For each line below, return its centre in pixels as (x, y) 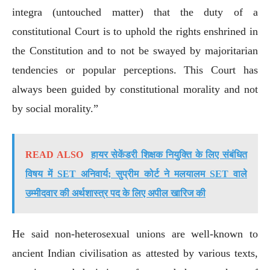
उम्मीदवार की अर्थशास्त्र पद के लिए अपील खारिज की (115, 193)
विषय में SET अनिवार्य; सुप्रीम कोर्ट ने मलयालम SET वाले (136, 174)
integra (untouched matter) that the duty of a (135, 12)
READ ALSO (54, 154)
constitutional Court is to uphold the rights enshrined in (135, 31)
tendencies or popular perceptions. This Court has (135, 70)
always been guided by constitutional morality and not (135, 89)
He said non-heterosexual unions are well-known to (135, 234)
